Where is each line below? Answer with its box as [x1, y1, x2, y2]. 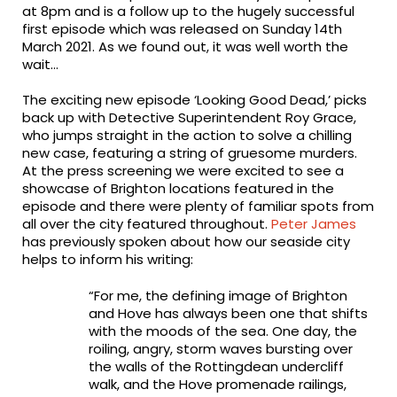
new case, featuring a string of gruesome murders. [22, 144, 358, 163]
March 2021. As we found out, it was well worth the [22, 36, 349, 56]
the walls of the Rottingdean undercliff [88, 356, 344, 376]
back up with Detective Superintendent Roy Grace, [22, 108, 357, 128]
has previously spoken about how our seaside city [22, 232, 351, 252]
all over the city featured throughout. [22, 214, 272, 234]
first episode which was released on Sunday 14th [22, 19, 343, 38]
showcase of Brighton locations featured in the [22, 179, 335, 198]
